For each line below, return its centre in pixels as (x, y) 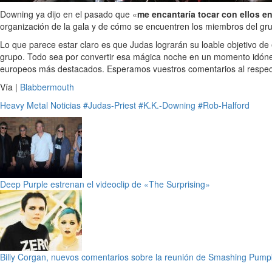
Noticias (66, 105)
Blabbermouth (47, 87)
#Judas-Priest (110, 105)
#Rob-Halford (224, 105)
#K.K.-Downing (167, 105)
